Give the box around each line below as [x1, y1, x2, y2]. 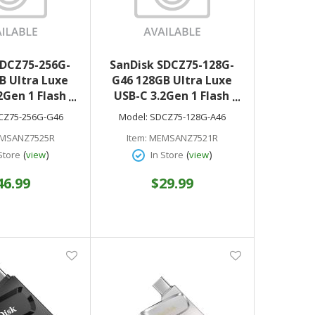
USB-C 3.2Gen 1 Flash [114, 88, 230, 103]
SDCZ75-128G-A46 [150, 110, 226, 123]
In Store [150, 148, 184, 161]
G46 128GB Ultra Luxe [111, 72, 232, 88]
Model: [119, 110, 148, 123]
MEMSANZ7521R [147, 131, 219, 144]
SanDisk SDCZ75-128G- [109, 57, 234, 72]
